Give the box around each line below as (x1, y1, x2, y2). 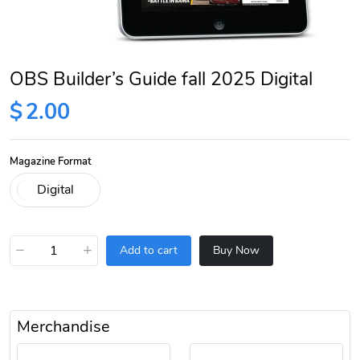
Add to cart (120, 243, 178, 259)
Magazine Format (10, 154, 92, 168)
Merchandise (17, 315, 110, 337)
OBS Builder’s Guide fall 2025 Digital (10, 66, 313, 92)
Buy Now (213, 243, 260, 259)
